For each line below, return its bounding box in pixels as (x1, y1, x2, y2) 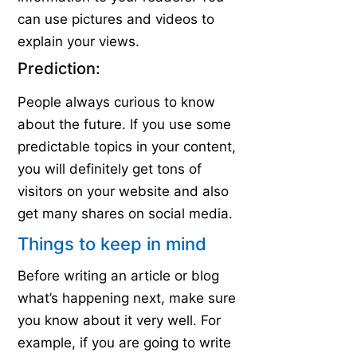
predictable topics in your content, (18, 139, 237, 155)
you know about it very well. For (18, 312, 222, 329)
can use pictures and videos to (18, 11, 215, 28)
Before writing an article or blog (18, 268, 220, 284)
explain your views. (18, 33, 140, 50)
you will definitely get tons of (18, 161, 202, 178)
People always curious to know (18, 94, 216, 111)
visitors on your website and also (18, 183, 229, 200)
